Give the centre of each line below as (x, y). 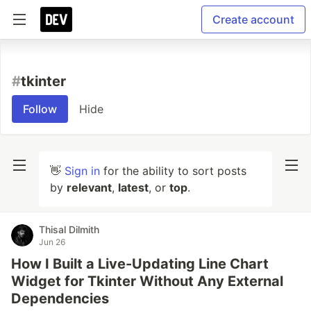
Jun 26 (52, 242)
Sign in (82, 171)
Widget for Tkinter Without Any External (147, 281)
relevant (89, 187)
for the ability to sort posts (173, 171)
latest (133, 187)
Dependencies (60, 299)
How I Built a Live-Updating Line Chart (140, 264)
